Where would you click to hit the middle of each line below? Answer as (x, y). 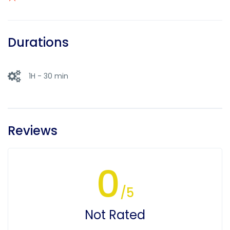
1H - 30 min (49, 76)
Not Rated (115, 215)
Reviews (33, 131)
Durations (38, 43)
